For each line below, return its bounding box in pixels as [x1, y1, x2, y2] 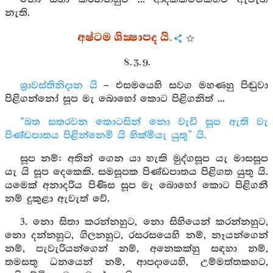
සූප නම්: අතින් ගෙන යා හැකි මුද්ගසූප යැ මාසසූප [19, 153, 268, 165]
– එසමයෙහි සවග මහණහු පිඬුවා [97, 80, 269, 91]
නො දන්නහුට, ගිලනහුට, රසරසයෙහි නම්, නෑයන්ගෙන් [5, 230, 268, 241]
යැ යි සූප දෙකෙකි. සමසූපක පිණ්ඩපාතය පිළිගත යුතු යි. [5, 166, 268, 178]
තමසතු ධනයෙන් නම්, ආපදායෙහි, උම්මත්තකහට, [5, 257, 268, 268]
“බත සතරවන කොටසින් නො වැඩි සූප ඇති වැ [19, 116, 268, 128]
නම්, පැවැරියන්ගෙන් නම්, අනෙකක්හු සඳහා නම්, [5, 243, 268, 255]
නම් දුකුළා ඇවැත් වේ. [5, 193, 110, 205]
